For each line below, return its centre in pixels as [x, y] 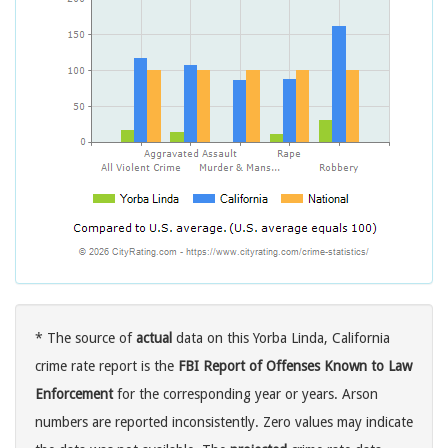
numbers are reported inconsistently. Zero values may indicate [224, 422]
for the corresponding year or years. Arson [245, 394]
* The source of [85, 338]
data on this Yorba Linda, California [281, 338]
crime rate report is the [106, 366]
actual [154, 338]
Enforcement [74, 394]
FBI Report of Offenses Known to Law [295, 366]
